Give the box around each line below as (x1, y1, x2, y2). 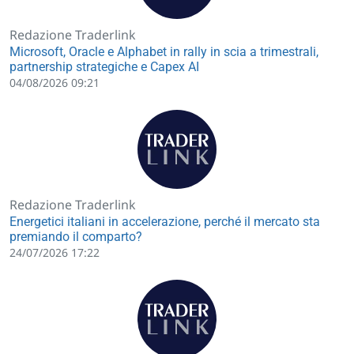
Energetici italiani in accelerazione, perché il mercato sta (9, 213, 320, 229)
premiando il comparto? (9, 228, 142, 244)
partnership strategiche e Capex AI (9, 58, 199, 74)
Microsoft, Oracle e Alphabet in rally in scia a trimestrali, (9, 43, 318, 59)
